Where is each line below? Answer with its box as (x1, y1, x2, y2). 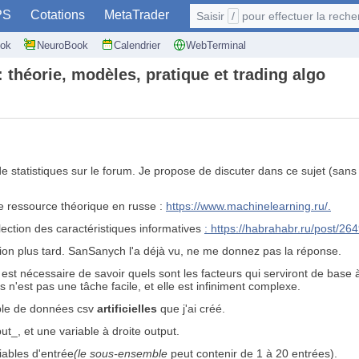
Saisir (196, 10, 228, 22)
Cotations (30, 8, 85, 22)
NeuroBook (37, 38, 88, 51)
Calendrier (114, 38, 160, 51)
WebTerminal (186, 38, 246, 51)
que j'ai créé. (157, 302, 225, 316)
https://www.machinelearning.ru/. (166, 200, 331, 213)
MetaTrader (104, 8, 169, 22)
